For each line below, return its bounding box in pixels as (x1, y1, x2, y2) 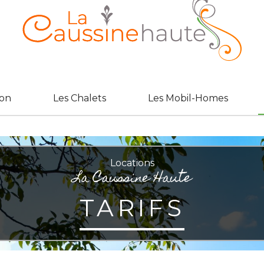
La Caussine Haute (72, 166, 192, 192)
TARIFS (79, 193, 185, 223)
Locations (110, 157, 154, 169)
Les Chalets (52, 92, 106, 104)
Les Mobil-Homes (148, 92, 229, 104)
